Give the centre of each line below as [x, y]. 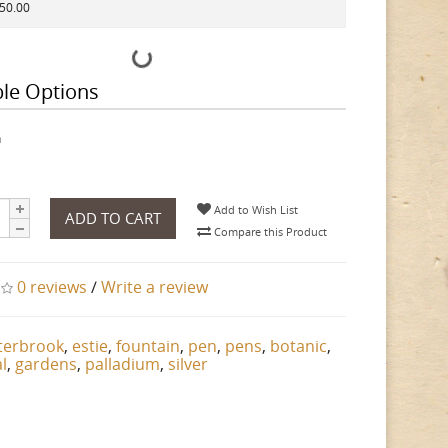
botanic [299, 346]
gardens [46, 364]
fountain [148, 346]
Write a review [155, 287]
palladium [123, 364]
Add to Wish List [255, 209]
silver [188, 364]
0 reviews [52, 287]
